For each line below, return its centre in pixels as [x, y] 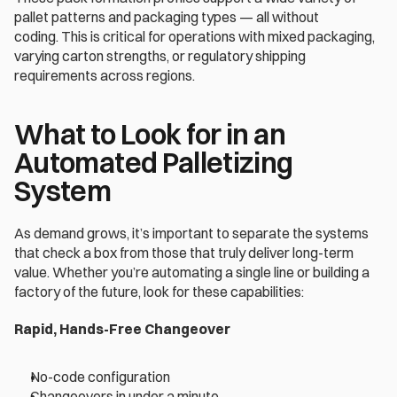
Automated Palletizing [154, 163]
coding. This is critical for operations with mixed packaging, [195, 37]
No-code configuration [101, 377]
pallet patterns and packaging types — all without [167, 17]
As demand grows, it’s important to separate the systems [191, 234]
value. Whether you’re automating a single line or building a [192, 272]
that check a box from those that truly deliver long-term [184, 253]
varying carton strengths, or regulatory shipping [160, 56]
